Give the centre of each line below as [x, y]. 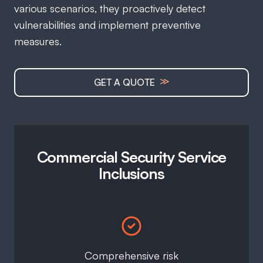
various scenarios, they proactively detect [110, 9]
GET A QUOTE [125, 82]
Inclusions [131, 173]
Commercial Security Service [131, 157]
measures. [38, 41]
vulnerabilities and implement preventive [107, 25]
